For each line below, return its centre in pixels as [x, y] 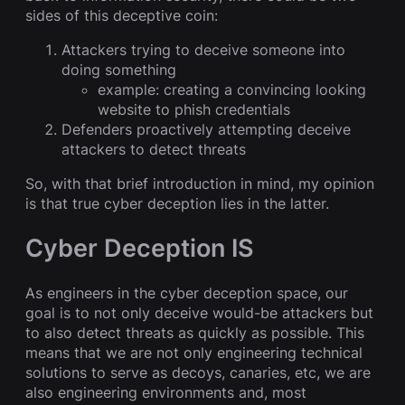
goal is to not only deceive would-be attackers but [199, 313]
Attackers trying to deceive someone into [203, 49]
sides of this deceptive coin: [122, 15]
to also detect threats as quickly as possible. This [195, 333]
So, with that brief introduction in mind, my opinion [200, 183]
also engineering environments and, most [166, 393]
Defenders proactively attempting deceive [206, 129]
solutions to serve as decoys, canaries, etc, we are [198, 373]
